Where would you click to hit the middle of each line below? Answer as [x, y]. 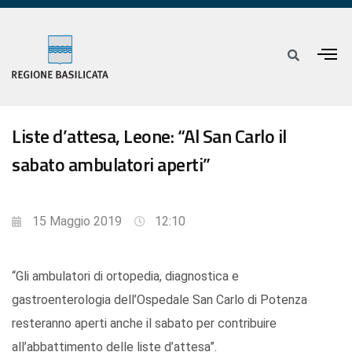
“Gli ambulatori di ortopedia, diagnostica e [125, 277]
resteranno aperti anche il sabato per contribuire [144, 324]
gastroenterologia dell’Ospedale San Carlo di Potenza [159, 300]
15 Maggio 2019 [77, 222]
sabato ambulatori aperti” [111, 165]
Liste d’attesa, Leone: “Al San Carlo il [149, 136]
